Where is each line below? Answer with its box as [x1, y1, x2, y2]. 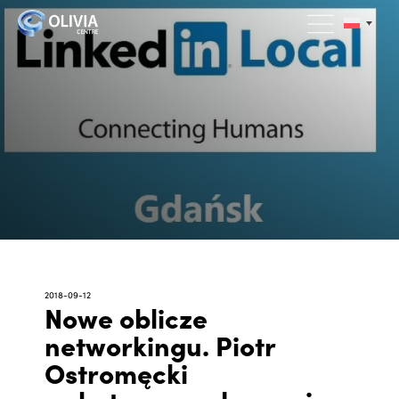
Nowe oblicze [45, 297, 208, 336]
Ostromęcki [45, 353, 188, 391]
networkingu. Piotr [45, 325, 275, 363]
